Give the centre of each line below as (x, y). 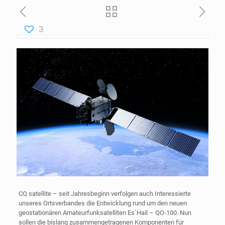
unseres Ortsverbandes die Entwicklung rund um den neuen (102, 203)
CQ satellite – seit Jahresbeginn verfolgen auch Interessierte (104, 193)
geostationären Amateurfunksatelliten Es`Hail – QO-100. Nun (105, 212)
